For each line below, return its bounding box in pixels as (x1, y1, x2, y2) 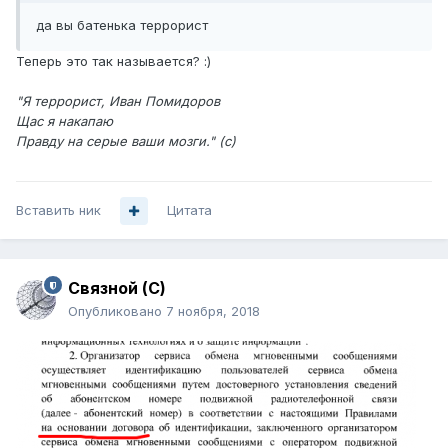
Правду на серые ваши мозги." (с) (16, 133, 236, 150)
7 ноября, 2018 (166, 303, 260, 320)
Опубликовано (68, 303, 166, 320)
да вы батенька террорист (36, 17, 208, 34)
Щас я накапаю (16, 113, 113, 130)
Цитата (167, 202, 212, 219)
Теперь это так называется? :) (16, 53, 211, 70)
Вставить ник (16, 202, 101, 219)
